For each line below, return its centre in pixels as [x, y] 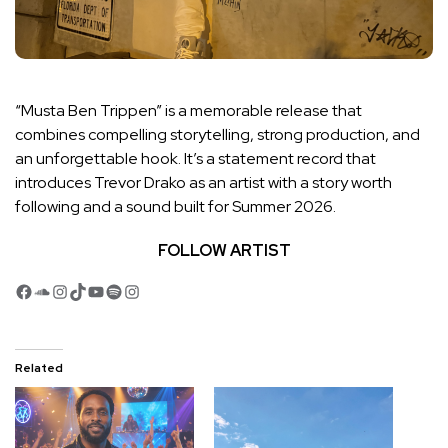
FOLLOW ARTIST [224, 251]
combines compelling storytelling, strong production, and [217, 135]
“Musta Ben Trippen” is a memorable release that [188, 111]
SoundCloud [80, 290]
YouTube [120, 290]
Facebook [53, 290]
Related [39, 368]
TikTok [93, 290]
